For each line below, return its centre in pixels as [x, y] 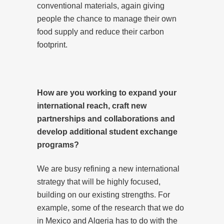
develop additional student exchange [107, 131]
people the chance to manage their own [107, 18]
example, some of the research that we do [110, 207]
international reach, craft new [92, 105]
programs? [58, 144]
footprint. [52, 44]
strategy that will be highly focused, [99, 181]
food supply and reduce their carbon [100, 31]
